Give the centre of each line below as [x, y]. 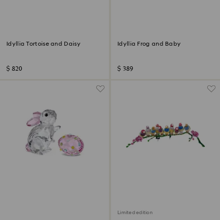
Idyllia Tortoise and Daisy [43, 44]
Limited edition [135, 213]
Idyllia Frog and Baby [149, 44]
